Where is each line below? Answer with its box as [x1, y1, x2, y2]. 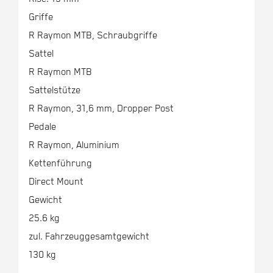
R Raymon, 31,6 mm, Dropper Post [28, 103, 174, 115]
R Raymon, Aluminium [28, 140, 119, 152]
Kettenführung [28, 158, 92, 170]
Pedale [28, 121, 56, 133]
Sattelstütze [28, 85, 80, 97]
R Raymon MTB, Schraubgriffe [28, 30, 157, 42]
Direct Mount [28, 176, 83, 188]
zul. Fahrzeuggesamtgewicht [28, 231, 149, 243]
